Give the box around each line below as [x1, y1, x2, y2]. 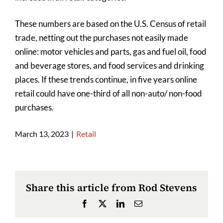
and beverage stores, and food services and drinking [15, 60, 204, 71]
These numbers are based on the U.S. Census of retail [15, 18, 206, 29]
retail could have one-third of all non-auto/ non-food [15, 88, 202, 99]
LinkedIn [124, 199, 153, 208]
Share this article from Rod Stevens [26, 181, 197, 195]
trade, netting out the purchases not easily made [15, 32, 188, 43]
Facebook [88, 199, 119, 208]
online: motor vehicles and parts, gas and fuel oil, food [15, 46, 207, 57]
